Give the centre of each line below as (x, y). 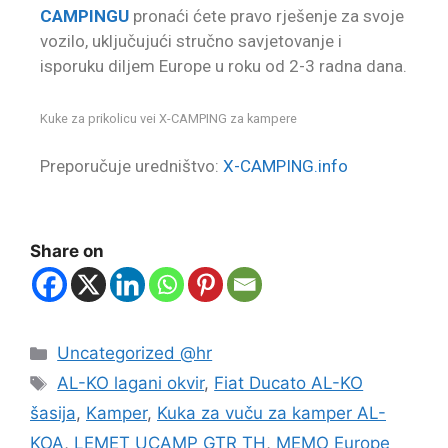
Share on (67, 251)
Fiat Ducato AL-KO (289, 383)
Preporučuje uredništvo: (131, 165)
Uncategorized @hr (135, 353)
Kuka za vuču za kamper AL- (271, 413)
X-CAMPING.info (285, 165)
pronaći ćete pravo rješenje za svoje (266, 15)
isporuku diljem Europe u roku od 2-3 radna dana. (223, 65)
